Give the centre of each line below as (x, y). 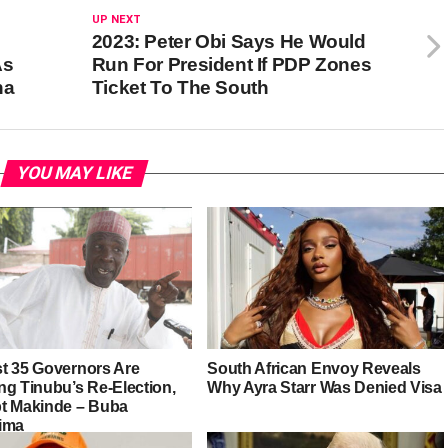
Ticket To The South (180, 87)
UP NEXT (116, 19)
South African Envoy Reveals (314, 368)
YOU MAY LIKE (74, 173)
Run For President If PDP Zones (231, 64)
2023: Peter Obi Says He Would (228, 41)
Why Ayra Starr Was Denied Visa (324, 387)
